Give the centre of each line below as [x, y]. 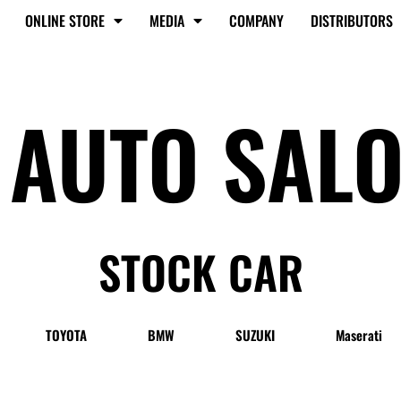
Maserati [358, 335]
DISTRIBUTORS [352, 21]
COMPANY [256, 21]
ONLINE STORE [65, 21]
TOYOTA [67, 335]
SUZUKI [255, 335]
